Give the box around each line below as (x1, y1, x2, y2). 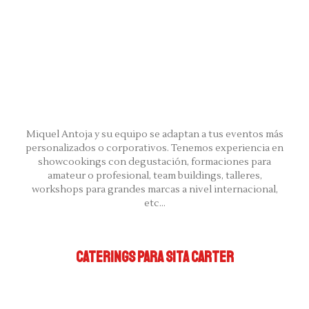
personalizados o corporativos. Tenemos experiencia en (26, 141, 283, 154)
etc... (143, 197, 166, 210)
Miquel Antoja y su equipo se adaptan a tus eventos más (26, 128, 283, 141)
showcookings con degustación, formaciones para (38, 155, 271, 168)
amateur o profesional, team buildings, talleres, (47, 169, 262, 182)
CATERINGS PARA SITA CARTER (75, 247, 234, 267)
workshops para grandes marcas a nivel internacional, (31, 183, 278, 196)
